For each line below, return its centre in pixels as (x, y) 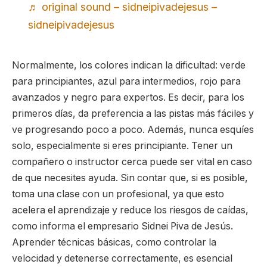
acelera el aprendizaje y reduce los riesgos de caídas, (130, 210)
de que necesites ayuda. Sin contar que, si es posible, (130, 178)
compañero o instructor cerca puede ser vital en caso (132, 162)
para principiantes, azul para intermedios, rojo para (126, 81)
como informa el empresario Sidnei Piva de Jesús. (122, 226)
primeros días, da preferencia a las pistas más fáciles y (133, 114)
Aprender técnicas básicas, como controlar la (114, 242)
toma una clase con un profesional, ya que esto (118, 194)
